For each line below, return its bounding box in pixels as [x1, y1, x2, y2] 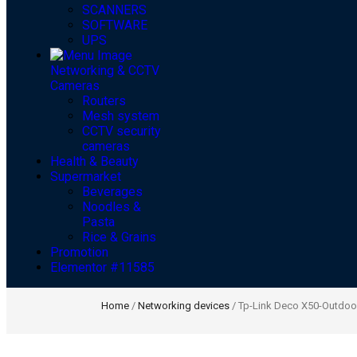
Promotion [50, 245, 108, 261]
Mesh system [82, 108, 159, 124]
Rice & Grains [82, 229, 156, 245]
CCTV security [82, 124, 161, 139]
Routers [82, 93, 126, 109]
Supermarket [50, 169, 121, 185]
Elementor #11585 [50, 260, 155, 276]
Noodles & [82, 199, 141, 215]
